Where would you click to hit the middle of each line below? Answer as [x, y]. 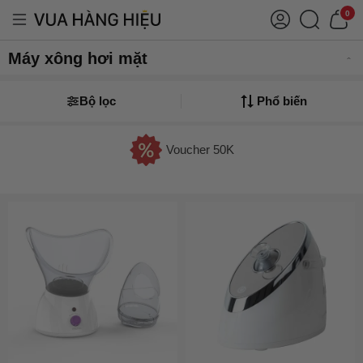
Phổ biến [282, 101]
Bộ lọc [97, 101]
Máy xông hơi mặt [78, 58]
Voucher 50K [200, 149]
